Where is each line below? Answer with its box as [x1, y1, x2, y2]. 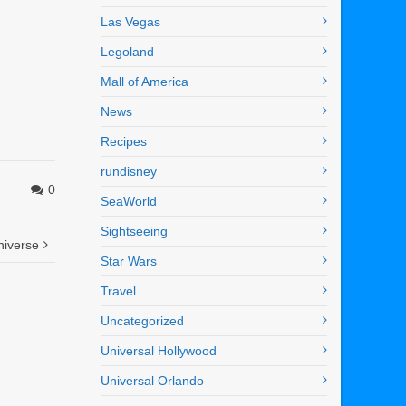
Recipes [101, 134, 147, 150]
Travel [101, 284, 136, 299]
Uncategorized [101, 314, 184, 329]
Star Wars [101, 254, 157, 269]
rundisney [101, 164, 157, 179]
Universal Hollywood [101, 343, 217, 359]
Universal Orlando [101, 373, 204, 389]
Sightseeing [101, 224, 168, 239]
